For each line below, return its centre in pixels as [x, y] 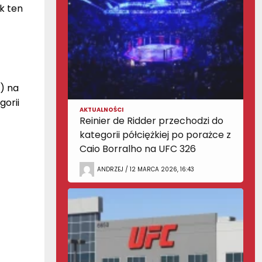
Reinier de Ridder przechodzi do [151, 121]
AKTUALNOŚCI [101, 110]
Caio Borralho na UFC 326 [138, 149]
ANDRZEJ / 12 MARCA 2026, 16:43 [146, 169]
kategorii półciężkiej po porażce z [155, 135]
